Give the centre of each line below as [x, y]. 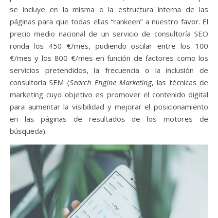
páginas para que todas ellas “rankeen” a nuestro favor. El [109, 21]
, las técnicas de [180, 82]
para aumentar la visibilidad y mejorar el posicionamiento [109, 106]
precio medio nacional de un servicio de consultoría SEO [109, 33]
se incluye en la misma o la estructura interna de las [109, 9]
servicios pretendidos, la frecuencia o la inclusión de [109, 70]
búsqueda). [28, 131]
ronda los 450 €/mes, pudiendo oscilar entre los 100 [109, 45]
